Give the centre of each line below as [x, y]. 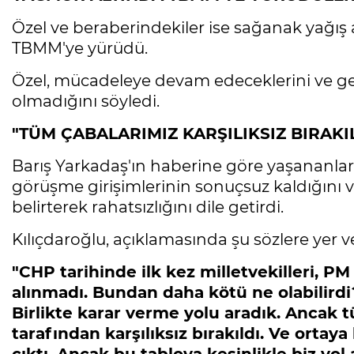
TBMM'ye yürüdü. [80, 48]
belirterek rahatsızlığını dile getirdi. [148, 207]
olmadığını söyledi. [86, 101]
